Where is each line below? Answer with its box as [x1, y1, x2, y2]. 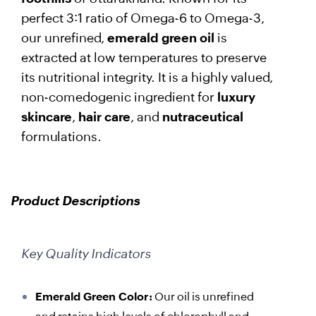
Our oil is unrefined [152, 290, 254, 304]
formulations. [21, 128, 102, 144]
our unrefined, [21, 30, 107, 45]
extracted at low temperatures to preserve [21, 49, 267, 65]
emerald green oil [107, 30, 214, 45]
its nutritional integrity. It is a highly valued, [21, 69, 273, 85]
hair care [78, 109, 130, 124]
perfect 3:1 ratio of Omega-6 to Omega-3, [21, 10, 265, 25]
